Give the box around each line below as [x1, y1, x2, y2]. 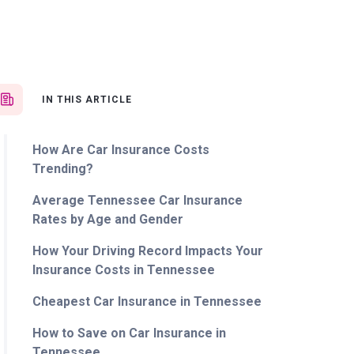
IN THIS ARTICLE [41, 94, 133, 105]
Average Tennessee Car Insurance [32, 193, 243, 208]
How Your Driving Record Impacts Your [32, 243, 263, 258]
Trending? [32, 161, 93, 176]
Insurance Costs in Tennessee [32, 262, 215, 277]
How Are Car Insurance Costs [32, 142, 209, 157]
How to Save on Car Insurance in [32, 326, 226, 341]
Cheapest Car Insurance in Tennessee [32, 294, 262, 309]
